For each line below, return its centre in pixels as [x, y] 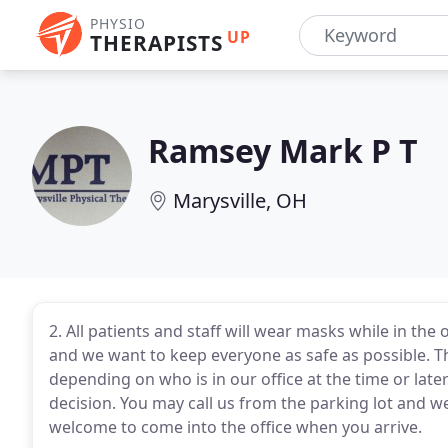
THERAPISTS [156, 43]
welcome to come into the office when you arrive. [235, 427]
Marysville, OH [240, 200]
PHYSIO [118, 23]
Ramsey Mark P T [283, 150]
